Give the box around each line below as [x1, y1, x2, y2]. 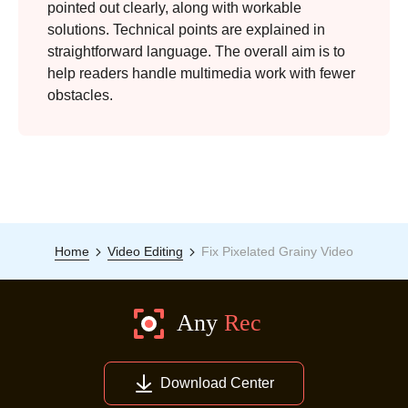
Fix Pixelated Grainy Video [201, 243, 353, 259]
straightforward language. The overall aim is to [47, 43, 345, 59]
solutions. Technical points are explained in [47, 21, 325, 37]
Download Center [159, 374, 274, 391]
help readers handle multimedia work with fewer [47, 65, 355, 81]
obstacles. [47, 87, 113, 103]
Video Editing [107, 243, 183, 259]
